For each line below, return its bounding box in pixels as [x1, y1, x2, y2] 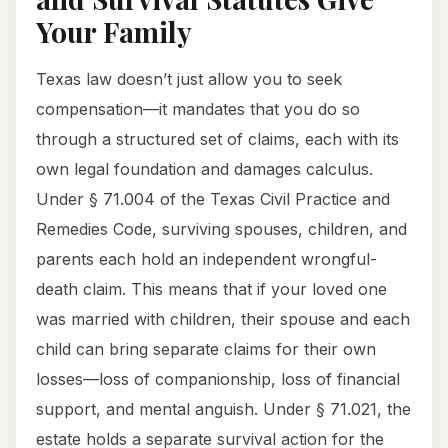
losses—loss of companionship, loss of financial [36, 369, 400, 390]
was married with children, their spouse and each [36, 309, 410, 330]
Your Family [36, 13, 192, 51]
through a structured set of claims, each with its [36, 129, 399, 150]
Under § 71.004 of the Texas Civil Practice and [36, 189, 390, 210]
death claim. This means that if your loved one [36, 279, 387, 300]
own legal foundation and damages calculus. [36, 159, 373, 180]
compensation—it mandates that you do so [36, 99, 360, 120]
